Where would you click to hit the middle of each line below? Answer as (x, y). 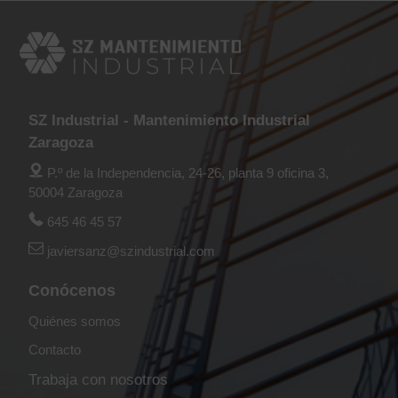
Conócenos (72, 290)
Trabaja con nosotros (99, 379)
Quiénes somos (75, 321)
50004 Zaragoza (76, 192)
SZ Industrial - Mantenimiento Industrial (170, 120)
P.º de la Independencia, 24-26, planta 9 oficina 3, (187, 172)
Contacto (55, 349)
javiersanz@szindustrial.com (131, 251)
